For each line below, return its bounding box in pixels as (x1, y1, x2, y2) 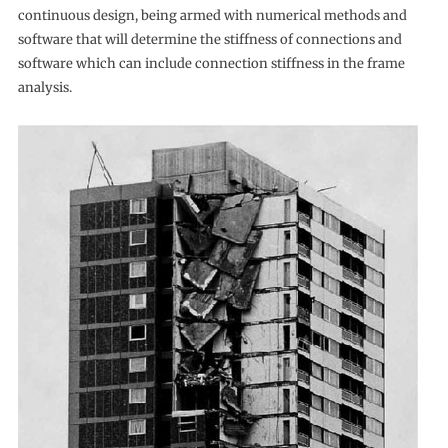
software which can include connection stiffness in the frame (17, 55, 405, 73)
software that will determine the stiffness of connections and (17, 31, 402, 49)
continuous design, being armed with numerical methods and (17, 7, 407, 25)
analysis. (17, 79, 72, 97)
